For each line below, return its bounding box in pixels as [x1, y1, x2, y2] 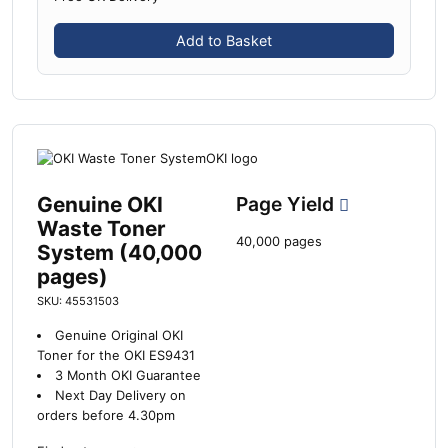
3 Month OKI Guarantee [54, 368, 201, 384]
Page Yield [236, 192, 339, 217]
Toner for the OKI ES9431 [37, 348, 195, 364]
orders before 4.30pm [37, 408, 175, 424]
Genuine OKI [37, 192, 163, 218]
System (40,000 [37, 240, 202, 266]
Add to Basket [176, 31, 272, 49]
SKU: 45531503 [37, 294, 119, 309]
